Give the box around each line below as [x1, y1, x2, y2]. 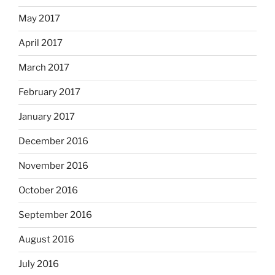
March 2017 [18, 62, 69, 74]
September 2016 [18, 209, 92, 221]
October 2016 [18, 185, 78, 196]
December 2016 [18, 136, 88, 147]
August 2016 [18, 234, 74, 246]
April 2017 [18, 37, 63, 49]
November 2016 [18, 160, 88, 172]
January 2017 [18, 111, 75, 123]
